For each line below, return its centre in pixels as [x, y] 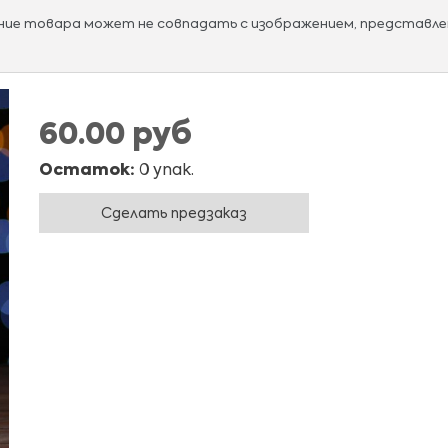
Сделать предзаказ [174, 214]
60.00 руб [115, 136]
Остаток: [87, 171]
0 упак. [164, 171]
